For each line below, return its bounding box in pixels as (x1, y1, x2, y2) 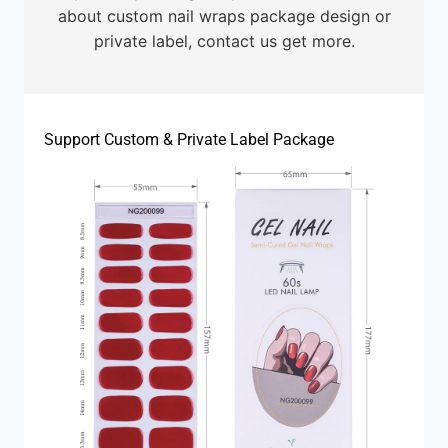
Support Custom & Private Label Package (44, 130, 334, 150)
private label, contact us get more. (93, 31, 355, 52)
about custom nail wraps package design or (57, 6, 391, 27)
